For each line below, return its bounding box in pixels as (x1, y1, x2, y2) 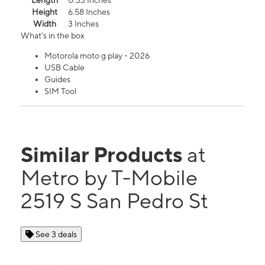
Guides (44, 75, 70, 85)
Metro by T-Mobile (21, 165, 198, 190)
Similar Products (21, 142, 187, 167)
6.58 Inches (68, 7, 110, 17)
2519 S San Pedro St (21, 188, 208, 214)
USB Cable (44, 63, 85, 73)
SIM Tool (44, 86, 76, 96)
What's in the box (21, 31, 85, 41)
